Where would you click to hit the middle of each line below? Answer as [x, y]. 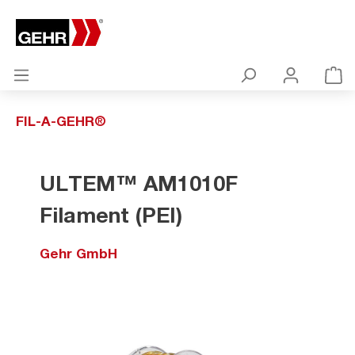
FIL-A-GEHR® [61, 121]
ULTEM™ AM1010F [139, 183]
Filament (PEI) [111, 215]
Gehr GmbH [78, 253]
